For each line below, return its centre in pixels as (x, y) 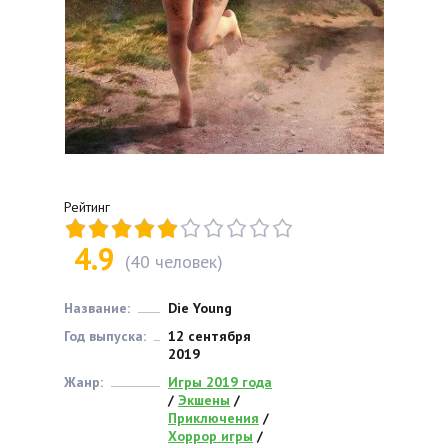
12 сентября (209, 336)
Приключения (213, 418)
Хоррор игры (210, 436)
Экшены (204, 400)
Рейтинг (87, 207)
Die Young (200, 308)
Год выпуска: (105, 336)
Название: (97, 308)
